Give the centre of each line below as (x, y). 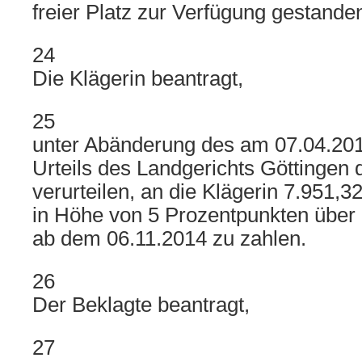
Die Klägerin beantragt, (138, 78)
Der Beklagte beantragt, (141, 305)
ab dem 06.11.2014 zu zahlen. (169, 238)
